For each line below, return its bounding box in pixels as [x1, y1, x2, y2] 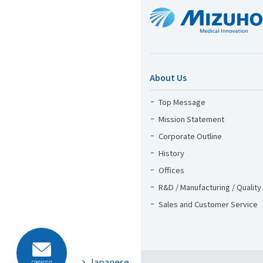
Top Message [159, 96, 205, 107]
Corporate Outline [159, 130, 222, 141]
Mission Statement [159, 113, 224, 124]
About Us [150, 72, 187, 83]
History [159, 147, 184, 159]
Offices [159, 164, 184, 176]
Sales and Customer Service [159, 198, 258, 210]
